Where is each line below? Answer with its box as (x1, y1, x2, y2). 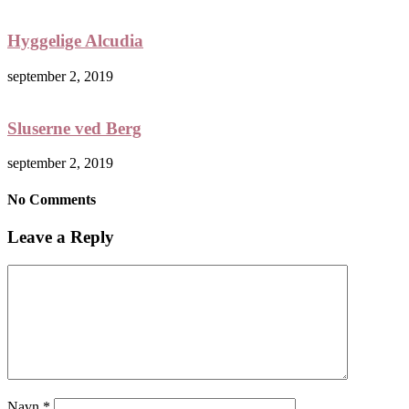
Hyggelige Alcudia (7, 31, 143, 51)
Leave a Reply (7, 226, 114, 246)
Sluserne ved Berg (7, 118, 142, 138)
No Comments (7, 191, 96, 207)
